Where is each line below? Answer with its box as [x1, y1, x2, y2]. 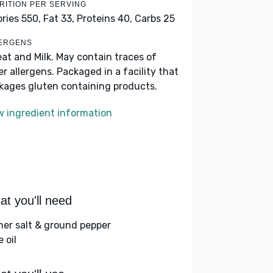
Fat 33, [43, 13, 74, 24]
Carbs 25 [135, 13, 175, 24]
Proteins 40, [77, 13, 132, 24]
